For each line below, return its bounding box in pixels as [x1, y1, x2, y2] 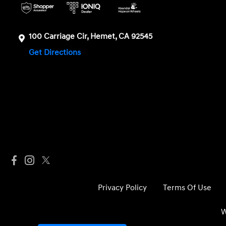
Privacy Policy [98, 182, 147, 193]
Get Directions [29, 47, 83, 58]
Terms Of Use [163, 182, 212, 193]
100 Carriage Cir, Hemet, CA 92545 [29, 31, 153, 41]
